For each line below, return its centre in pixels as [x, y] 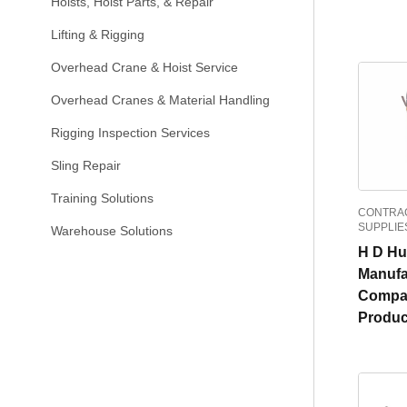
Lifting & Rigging [98, 35]
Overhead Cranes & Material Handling [160, 100]
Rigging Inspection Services [130, 133]
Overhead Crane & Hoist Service [144, 67]
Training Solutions [102, 198]
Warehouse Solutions [112, 231]
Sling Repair [86, 165]
